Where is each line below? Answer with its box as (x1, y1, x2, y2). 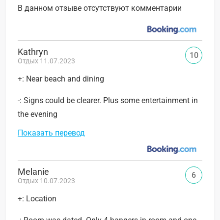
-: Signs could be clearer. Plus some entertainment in (18, 96, 198, 106)
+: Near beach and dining (18, 74, 104, 84)
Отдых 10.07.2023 (18, 176, 75, 185)
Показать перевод (18, 128, 85, 138)
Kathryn (18, 47, 48, 57)
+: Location (18, 193, 56, 203)
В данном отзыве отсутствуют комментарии (18, 3, 182, 13)
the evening (18, 110, 57, 119)
